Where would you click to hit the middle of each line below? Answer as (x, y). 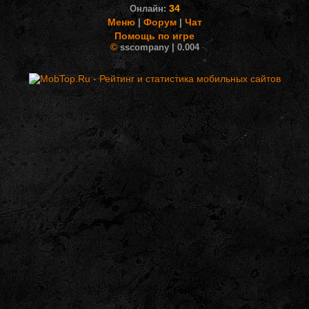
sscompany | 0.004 (158, 47)
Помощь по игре (154, 36)
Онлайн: (149, 9)
